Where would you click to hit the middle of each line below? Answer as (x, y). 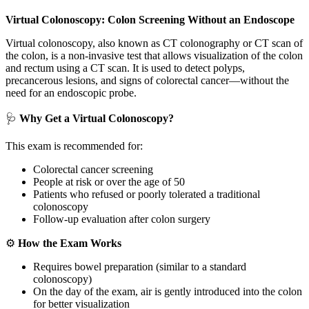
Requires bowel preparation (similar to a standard (140, 266)
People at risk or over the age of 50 (109, 181)
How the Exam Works (70, 243)
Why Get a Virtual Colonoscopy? (97, 118)
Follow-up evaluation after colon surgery (122, 219)
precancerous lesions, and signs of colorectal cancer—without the (147, 80)
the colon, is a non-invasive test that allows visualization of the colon (154, 55)
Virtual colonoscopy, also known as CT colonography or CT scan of (154, 43)
